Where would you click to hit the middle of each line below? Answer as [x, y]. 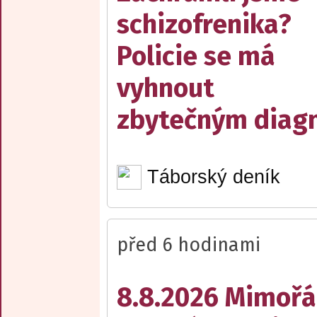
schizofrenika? [204, 25]
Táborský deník [213, 177]
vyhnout [166, 88]
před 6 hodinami [189, 244]
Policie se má [196, 57]
